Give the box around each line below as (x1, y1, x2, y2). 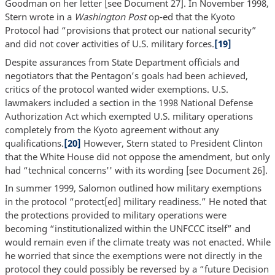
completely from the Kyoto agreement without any (4, 123, 219, 136)
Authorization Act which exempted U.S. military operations (4, 109, 253, 122)
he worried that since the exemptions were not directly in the (4, 249, 262, 262)
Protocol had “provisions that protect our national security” (4, 24, 257, 37)
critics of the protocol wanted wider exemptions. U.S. (4, 82, 228, 95)
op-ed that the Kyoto (145, 10, 235, 23)
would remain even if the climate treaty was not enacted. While (4, 236, 271, 249)
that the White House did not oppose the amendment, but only (4, 150, 270, 163)
